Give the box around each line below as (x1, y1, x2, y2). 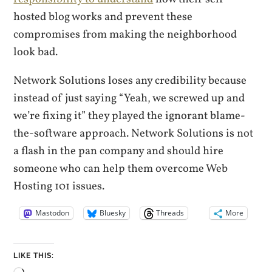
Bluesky (100, 208, 126, 219)
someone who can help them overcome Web (13, 161, 228, 177)
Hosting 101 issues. (13, 178, 105, 195)
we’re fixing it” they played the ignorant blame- (13, 108, 246, 124)
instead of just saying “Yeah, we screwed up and (13, 90, 245, 107)
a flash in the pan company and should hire (13, 143, 224, 160)
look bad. (13, 44, 58, 60)
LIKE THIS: (13, 251, 55, 260)
